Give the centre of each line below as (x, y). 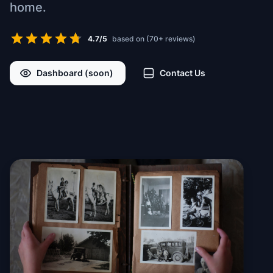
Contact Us (183, 73)
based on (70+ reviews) (154, 38)
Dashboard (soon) (75, 73)
